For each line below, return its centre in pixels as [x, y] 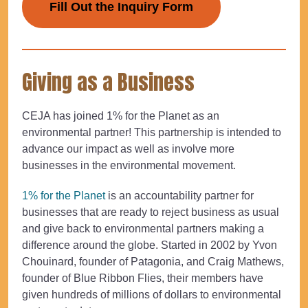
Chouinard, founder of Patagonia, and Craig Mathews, [153, 262]
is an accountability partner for [179, 196]
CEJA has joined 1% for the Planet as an [121, 116]
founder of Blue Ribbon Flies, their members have [143, 278]
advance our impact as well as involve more [128, 149]
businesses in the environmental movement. [129, 166]
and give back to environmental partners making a [143, 229]
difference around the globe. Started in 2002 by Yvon [150, 245]
